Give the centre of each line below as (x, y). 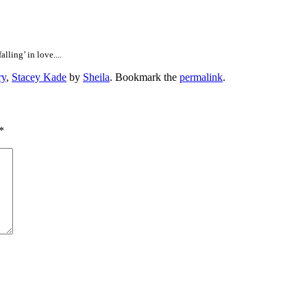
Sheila (96, 77)
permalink (201, 77)
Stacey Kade (39, 77)
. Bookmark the (145, 77)
